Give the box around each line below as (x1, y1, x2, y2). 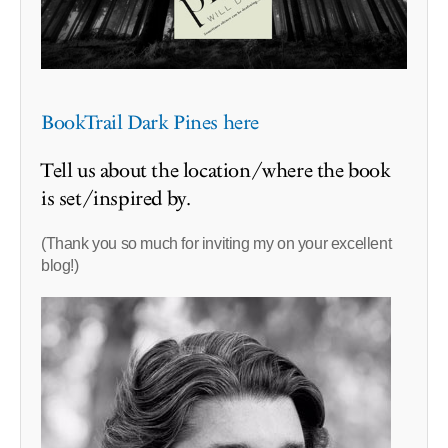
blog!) (41, 256, 79, 274)
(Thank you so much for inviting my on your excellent (41, 234, 392, 252)
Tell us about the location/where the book (41, 156, 391, 185)
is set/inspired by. (41, 184, 191, 213)
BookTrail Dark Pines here (41, 108, 259, 137)
